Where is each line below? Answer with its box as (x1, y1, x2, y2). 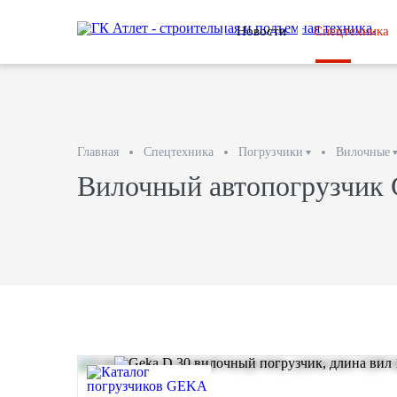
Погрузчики (238, 145, 303, 159)
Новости (237, 24, 286, 38)
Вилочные (336, 145, 390, 159)
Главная (77, 145, 119, 159)
